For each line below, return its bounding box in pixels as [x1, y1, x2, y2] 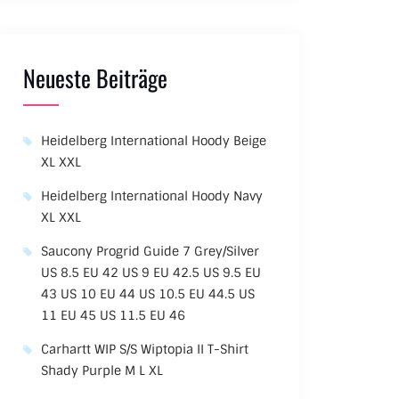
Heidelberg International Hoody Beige [41, 133, 267, 149]
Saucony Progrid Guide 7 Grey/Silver [41, 243, 260, 259]
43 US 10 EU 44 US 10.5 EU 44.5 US [41, 286, 256, 302]
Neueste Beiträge [23, 61, 168, 95]
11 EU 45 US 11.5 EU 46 [41, 307, 186, 323]
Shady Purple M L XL [41, 362, 164, 379]
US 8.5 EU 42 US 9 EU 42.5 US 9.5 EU [41, 265, 262, 281]
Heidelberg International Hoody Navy [41, 188, 264, 204]
